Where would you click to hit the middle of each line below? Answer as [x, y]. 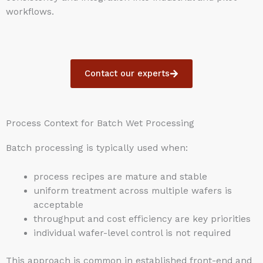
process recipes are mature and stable [120, 176]
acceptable [58, 205]
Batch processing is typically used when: [97, 148]
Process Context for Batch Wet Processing [100, 123]
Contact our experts [127, 74]
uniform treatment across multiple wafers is [132, 190]
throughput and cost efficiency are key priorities [142, 219]
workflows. [30, 11]
